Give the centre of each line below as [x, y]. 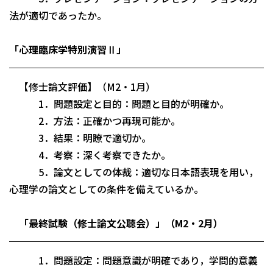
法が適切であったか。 [58, 15]
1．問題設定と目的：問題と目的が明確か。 [119, 103]
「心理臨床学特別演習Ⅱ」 [68, 49]
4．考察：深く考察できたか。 [90, 154]
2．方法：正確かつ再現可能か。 [95, 120]
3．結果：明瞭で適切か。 [80, 137]
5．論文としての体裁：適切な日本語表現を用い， [134, 172]
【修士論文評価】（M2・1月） [82, 86]
